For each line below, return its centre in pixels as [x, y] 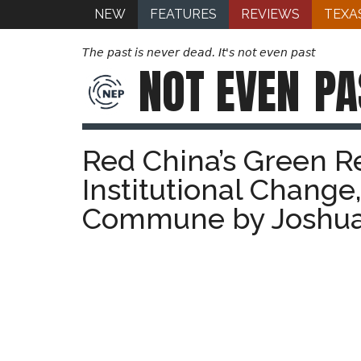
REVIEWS [270, 14]
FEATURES [183, 14]
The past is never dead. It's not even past [199, 52]
